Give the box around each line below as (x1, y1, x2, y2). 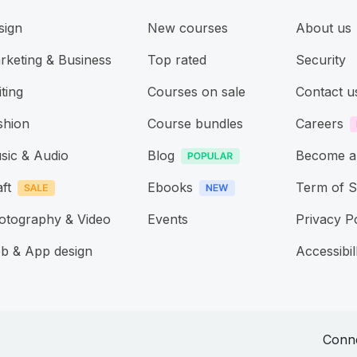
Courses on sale (147, 84, 245, 100)
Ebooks (147, 179, 193, 196)
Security (296, 52, 347, 69)
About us (296, 20, 352, 37)
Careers (296, 116, 344, 132)
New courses (147, 20, 228, 37)
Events (147, 211, 188, 228)
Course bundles (147, 116, 243, 132)
